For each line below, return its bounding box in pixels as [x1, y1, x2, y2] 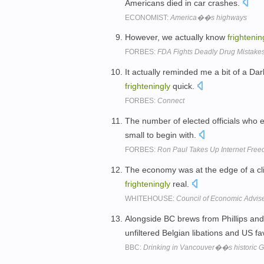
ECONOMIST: [125, 13, 170, 22]
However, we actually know [125, 32, 227, 42]
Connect [157, 97, 184, 105]
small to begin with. [125, 130, 199, 140]
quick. [170, 81, 197, 91]
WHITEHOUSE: [125, 194, 176, 203]
